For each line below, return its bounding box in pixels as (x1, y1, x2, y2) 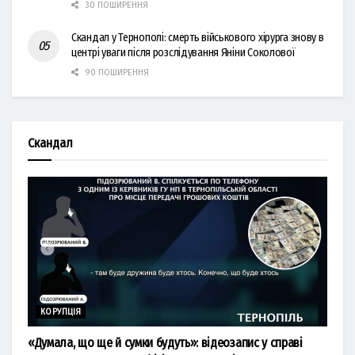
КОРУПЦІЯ (40, 307, 82, 317)
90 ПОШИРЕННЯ (82, 67, 149, 78)
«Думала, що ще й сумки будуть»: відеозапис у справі (28, 334, 303, 350)
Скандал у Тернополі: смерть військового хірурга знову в (71, 30, 324, 44)
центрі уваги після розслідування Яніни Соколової (71, 45, 296, 59)
